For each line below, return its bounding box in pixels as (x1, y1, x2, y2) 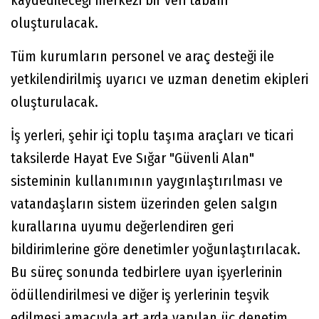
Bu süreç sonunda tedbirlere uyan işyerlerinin (11, 263, 283, 281)
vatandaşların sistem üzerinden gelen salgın (11, 195, 278, 213)
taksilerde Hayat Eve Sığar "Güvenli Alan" (11, 150, 254, 167)
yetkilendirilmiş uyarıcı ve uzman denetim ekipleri (11, 70, 308, 88)
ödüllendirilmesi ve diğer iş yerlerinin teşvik (11, 286, 269, 304)
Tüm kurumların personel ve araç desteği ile (11, 48, 274, 66)
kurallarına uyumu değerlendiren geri (11, 218, 234, 236)
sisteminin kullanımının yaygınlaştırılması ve (11, 172, 283, 190)
